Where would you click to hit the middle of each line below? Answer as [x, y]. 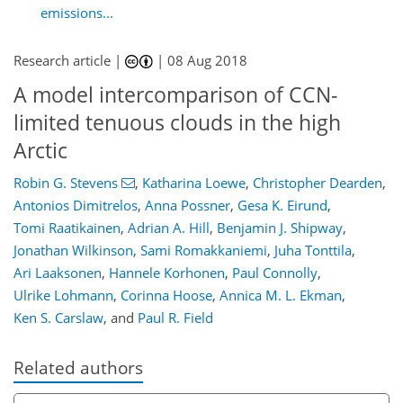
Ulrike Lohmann [63, 295]
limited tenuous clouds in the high [177, 123]
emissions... [77, 12]
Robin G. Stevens [66, 182]
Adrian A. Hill [169, 227]
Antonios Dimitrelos [76, 205]
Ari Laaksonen [58, 272]
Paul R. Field [175, 317]
